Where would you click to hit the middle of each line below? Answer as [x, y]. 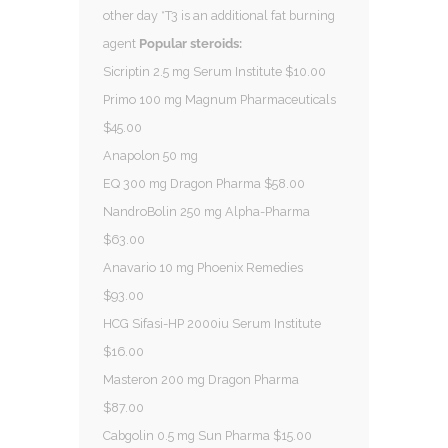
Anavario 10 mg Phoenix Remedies [203, 267]
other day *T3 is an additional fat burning [219, 15]
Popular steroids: [190, 43]
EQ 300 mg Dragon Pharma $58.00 [205, 183]
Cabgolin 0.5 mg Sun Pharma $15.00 [209, 435]
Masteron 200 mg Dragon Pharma [201, 379]
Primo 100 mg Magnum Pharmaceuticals [219, 99]
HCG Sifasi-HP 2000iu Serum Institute [212, 323]
